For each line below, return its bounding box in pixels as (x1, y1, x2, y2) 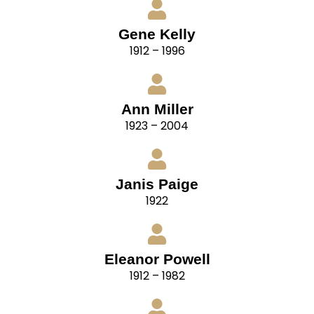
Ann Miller (121, 101, 193, 118)
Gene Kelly (118, 26, 196, 43)
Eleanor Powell (104, 251, 210, 268)
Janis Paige (116, 176, 198, 193)
